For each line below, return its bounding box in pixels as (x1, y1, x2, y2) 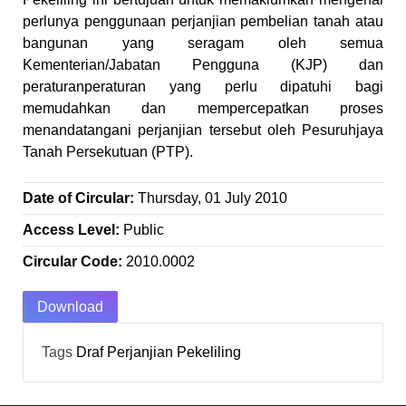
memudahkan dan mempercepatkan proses (23, 101, 383, 116)
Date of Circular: (23, 190, 138, 206)
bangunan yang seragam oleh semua (23, 35, 383, 51)
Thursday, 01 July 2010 (138, 190, 287, 206)
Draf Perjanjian (76, 344, 173, 360)
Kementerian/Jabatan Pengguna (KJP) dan (23, 57, 383, 72)
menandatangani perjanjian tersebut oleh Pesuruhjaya (23, 122, 383, 138)
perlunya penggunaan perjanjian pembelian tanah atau (23, 14, 383, 29)
